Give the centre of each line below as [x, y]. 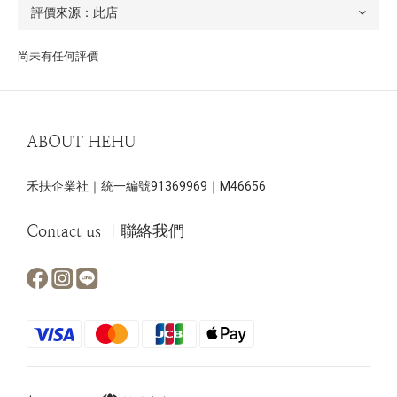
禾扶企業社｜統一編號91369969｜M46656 [146, 186]
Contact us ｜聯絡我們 [105, 231]
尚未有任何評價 [58, 56]
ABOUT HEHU [81, 141]
